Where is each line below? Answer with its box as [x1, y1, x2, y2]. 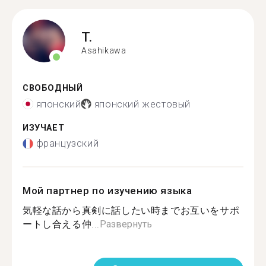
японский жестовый [94, 98, 191, 110]
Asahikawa [81, 45, 126, 55]
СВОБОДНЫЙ [23, 83, 83, 93]
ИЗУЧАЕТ [23, 122, 65, 133]
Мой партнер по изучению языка [23, 185, 192, 197]
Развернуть [100, 218, 152, 230]
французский [36, 138, 99, 149]
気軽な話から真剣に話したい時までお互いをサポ [23, 205, 240, 216]
